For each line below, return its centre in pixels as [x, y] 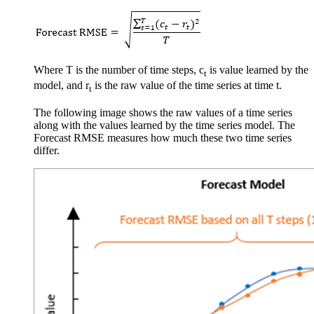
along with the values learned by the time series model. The [164, 125]
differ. [47, 150]
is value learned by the [258, 70]
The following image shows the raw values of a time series [163, 112]
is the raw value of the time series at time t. [187, 86]
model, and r [61, 86]
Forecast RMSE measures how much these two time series [163, 137]
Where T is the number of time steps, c [119, 70]
